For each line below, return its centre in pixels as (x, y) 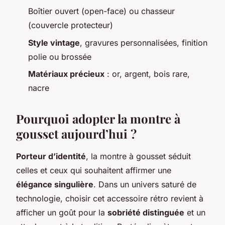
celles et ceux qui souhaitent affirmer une (94, 170)
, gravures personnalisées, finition (144, 42)
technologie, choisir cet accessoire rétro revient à (110, 198)
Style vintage (54, 42)
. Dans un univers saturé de (145, 184)
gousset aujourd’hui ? (76, 133)
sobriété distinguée (146, 212)
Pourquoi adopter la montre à (98, 118)
